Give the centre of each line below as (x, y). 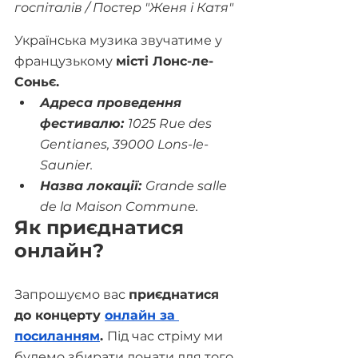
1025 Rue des (171, 123)
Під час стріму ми (167, 336)
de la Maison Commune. (119, 206)
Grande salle (188, 185)
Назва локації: (93, 185)
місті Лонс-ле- (165, 61)
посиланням (57, 336)
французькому (65, 61)
